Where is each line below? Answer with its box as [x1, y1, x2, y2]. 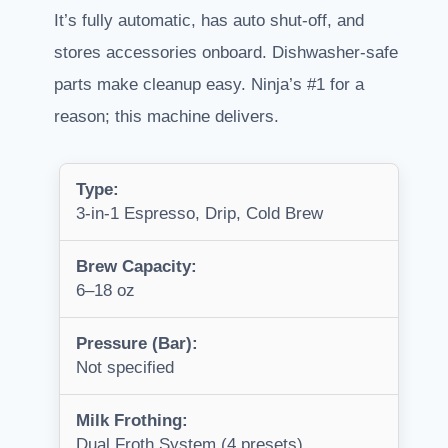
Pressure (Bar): [76, 333, 198, 353]
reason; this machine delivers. [54, 106, 279, 126]
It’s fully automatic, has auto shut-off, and [54, 10, 364, 30]
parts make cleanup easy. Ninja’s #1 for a [54, 74, 364, 94]
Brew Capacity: [76, 256, 197, 276]
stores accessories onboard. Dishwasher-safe [54, 42, 398, 62]
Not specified [76, 357, 174, 377]
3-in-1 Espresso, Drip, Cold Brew [76, 203, 323, 223]
